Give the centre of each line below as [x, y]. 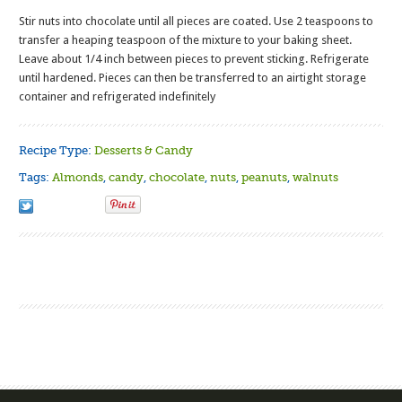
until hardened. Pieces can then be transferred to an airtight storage [193, 78]
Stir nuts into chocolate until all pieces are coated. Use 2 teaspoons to [197, 22]
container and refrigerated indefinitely [118, 97]
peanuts [265, 178]
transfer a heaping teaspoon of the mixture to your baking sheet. [186, 40]
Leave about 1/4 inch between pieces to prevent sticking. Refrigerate [194, 59]
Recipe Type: [57, 151]
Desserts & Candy [144, 151]
